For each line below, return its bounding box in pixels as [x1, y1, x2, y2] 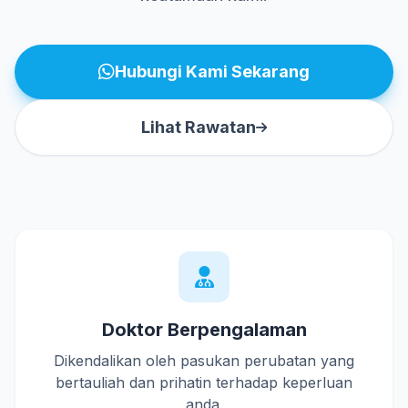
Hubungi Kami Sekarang [115, 62, 310, 81]
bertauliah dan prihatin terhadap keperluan [56, 373, 352, 392]
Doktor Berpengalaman [101, 319, 307, 341]
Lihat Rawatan [141, 117, 256, 137]
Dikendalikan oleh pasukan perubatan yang [54, 352, 354, 370]
